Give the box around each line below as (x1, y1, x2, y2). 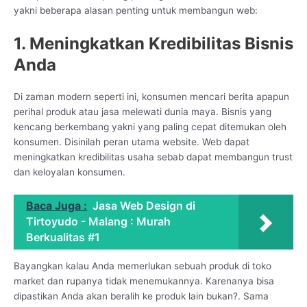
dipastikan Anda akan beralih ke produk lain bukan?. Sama (14, 291, 269, 302)
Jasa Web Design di (93, 198, 195, 212)
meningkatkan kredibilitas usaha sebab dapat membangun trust (14, 151, 293, 162)
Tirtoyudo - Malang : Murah (26, 214, 171, 228)
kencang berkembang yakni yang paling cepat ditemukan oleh (14, 121, 286, 132)
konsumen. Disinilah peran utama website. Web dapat (14, 136, 249, 147)
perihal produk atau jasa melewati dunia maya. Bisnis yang (14, 106, 271, 117)
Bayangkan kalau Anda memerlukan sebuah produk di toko (14, 260, 271, 272)
